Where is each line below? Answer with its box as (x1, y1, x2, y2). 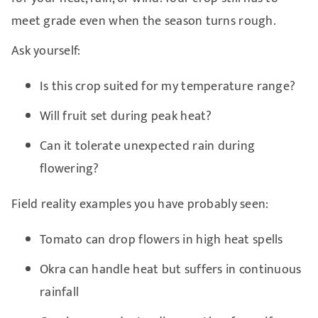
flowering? (39, 158, 99, 180)
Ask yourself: (11, 40, 81, 62)
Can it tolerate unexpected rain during (39, 135, 256, 157)
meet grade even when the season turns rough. (11, 10, 276, 32)
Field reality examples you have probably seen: (11, 193, 269, 215)
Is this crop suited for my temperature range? (39, 75, 296, 97)
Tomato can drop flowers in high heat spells (39, 229, 283, 251)
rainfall (39, 281, 79, 303)
